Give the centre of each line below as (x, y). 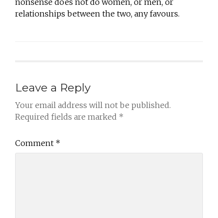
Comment (36, 143)
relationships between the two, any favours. (98, 13)
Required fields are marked (67, 117)
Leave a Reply (53, 87)
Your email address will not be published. (93, 105)
